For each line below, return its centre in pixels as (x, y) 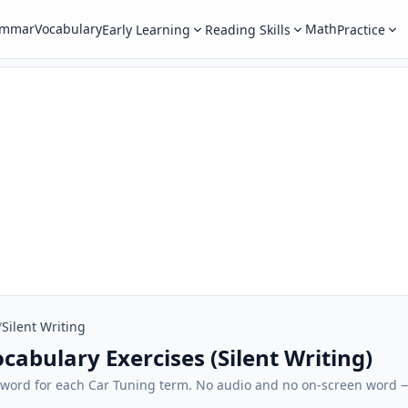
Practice (361, 30)
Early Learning (146, 30)
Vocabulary (68, 29)
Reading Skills (247, 30)
